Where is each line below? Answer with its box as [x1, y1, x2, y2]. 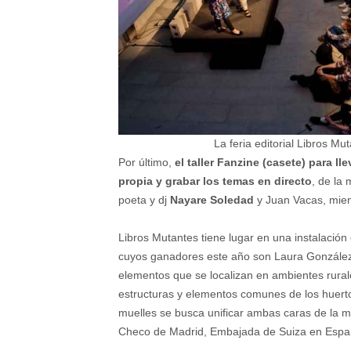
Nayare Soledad [170, 194, 257, 207]
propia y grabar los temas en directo [118, 175, 312, 188]
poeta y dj [118, 194, 170, 207]
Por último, [118, 156, 172, 169]
